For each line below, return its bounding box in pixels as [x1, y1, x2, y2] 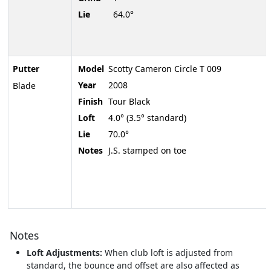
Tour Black [108, 96, 150, 108]
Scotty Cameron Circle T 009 [108, 63, 221, 75]
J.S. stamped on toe [108, 145, 186, 157]
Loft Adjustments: [26, 247, 102, 259]
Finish [78, 96, 103, 108]
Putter [12, 63, 39, 75]
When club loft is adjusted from [102, 247, 233, 259]
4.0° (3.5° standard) [108, 112, 186, 124]
